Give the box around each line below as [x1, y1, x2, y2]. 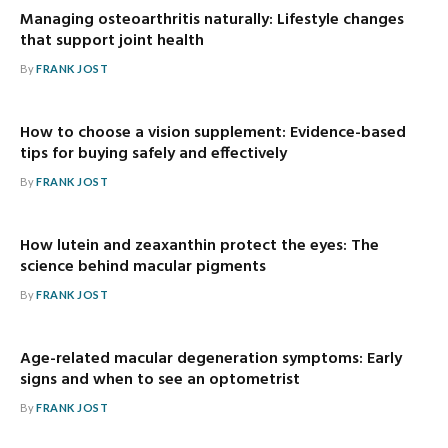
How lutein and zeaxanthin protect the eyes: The [20, 232, 379, 259]
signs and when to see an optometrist [20, 366, 300, 393]
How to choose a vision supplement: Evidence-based [20, 119, 406, 146]
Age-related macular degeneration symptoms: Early [20, 345, 402, 372]
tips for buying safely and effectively [20, 140, 287, 167]
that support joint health [20, 27, 204, 54]
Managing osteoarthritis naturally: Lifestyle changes [20, 6, 404, 33]
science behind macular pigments [20, 253, 266, 280]
